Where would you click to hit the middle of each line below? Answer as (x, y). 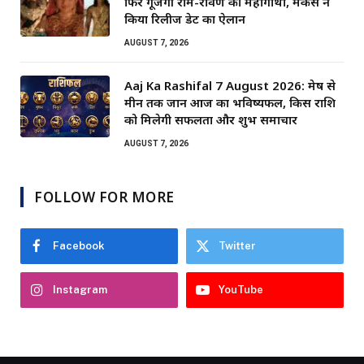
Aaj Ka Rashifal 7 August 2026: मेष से (230, 85)
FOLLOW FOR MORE (104, 197)
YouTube (241, 289)
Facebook (79, 245)
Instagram (80, 289)
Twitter (237, 245)
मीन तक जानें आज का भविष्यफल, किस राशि (230, 102)
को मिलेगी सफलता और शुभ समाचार (211, 119)
